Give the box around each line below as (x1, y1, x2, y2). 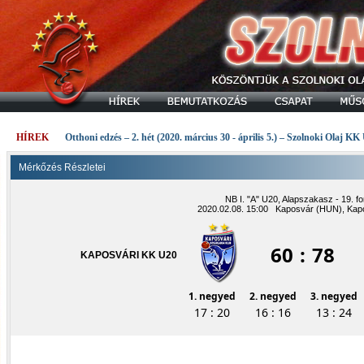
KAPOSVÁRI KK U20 (80, 249, 178, 261)
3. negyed (310, 289, 358, 303)
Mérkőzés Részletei (19, 162, 106, 173)
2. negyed (249, 289, 297, 303)
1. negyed (188, 289, 236, 303)
